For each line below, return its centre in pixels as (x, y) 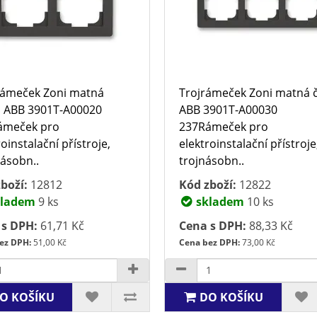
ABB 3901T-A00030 (229, 109)
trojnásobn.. (212, 160)
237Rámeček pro (224, 126)
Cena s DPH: (213, 225)
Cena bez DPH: (210, 242)
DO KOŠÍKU (232, 297)
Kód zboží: (208, 184)
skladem (219, 201)
